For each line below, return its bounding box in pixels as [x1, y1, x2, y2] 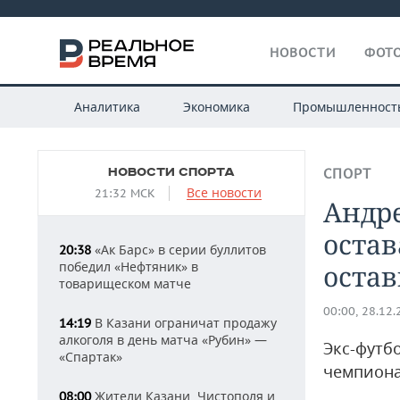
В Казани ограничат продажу [91, 314, 277, 331]
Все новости [187, 184, 262, 201]
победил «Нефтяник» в [59, 258, 198, 275]
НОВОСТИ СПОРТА [108, 165, 235, 179]
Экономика [182, 98, 250, 115]
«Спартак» [59, 348, 122, 365]
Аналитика [73, 98, 140, 115]
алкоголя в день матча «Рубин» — [59, 331, 267, 348]
